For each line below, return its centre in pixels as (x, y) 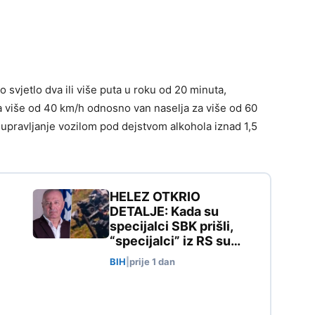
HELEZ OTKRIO (155, 197)
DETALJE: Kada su (164, 212)
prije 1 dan (152, 262)
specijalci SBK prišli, (171, 226)
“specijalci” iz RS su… (175, 241)
